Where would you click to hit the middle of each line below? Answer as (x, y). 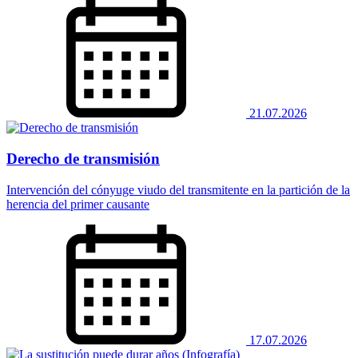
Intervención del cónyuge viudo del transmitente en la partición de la (178, 189)
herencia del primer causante (78, 204)
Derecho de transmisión (83, 158)
